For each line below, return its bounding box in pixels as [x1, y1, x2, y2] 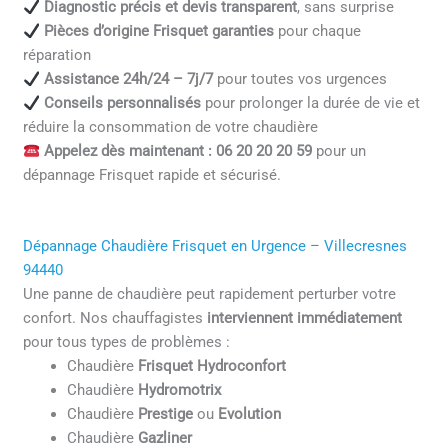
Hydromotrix [138, 380, 222, 399]
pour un [311, 142, 366, 161]
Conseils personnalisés [43, 94, 201, 113]
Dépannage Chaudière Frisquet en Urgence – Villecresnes [23, 236, 408, 255]
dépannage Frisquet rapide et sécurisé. [23, 166, 282, 185]
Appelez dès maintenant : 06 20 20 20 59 [43, 142, 312, 161]
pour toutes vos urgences [212, 70, 387, 89]
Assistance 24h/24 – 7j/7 [43, 70, 213, 89]
